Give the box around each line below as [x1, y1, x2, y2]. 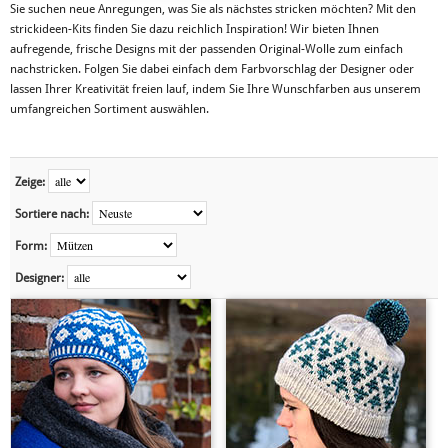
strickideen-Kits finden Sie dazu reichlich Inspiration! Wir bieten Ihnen [10, 22, 379, 36]
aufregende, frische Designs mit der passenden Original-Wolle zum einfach [10, 42, 403, 56]
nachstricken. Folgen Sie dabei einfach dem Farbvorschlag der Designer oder [10, 62, 414, 76]
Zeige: [15, 175, 45, 189]
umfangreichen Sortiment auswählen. [10, 102, 209, 116]
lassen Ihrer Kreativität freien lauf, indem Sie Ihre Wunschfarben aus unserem [10, 82, 421, 96]
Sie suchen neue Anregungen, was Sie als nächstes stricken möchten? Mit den [10, 2, 416, 16]
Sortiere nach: [15, 207, 89, 221]
